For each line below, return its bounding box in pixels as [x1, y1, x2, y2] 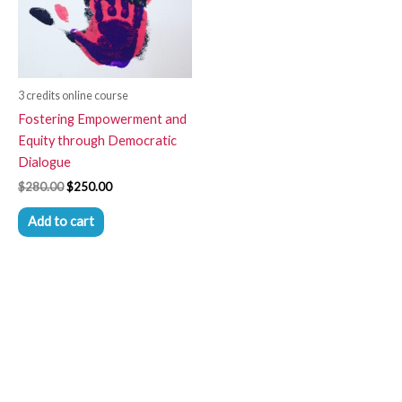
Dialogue [18, 154, 71, 170]
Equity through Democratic [18, 133, 177, 149]
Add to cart [27, 214, 94, 230]
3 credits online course [18, 88, 128, 102]
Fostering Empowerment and [18, 111, 187, 127]
